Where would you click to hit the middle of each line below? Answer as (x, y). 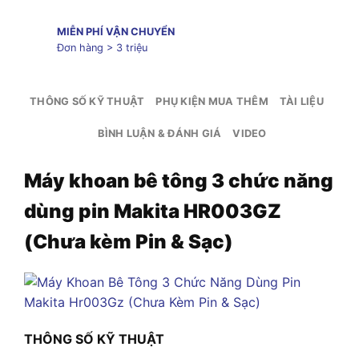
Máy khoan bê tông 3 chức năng (179, 180)
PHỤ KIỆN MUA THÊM (212, 101)
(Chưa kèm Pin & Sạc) (129, 241)
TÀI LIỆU (301, 101)
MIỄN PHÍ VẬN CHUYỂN (115, 32)
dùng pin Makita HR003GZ (153, 211)
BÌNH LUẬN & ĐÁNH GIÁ (160, 133)
